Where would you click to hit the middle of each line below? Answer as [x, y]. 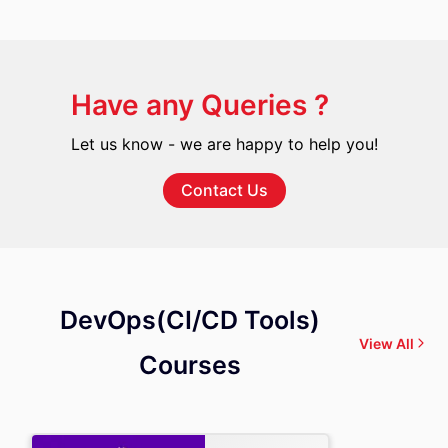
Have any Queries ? [199, 105]
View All [386, 343]
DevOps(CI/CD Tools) [189, 320]
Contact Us [224, 190]
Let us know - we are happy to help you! [224, 144]
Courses [189, 365]
